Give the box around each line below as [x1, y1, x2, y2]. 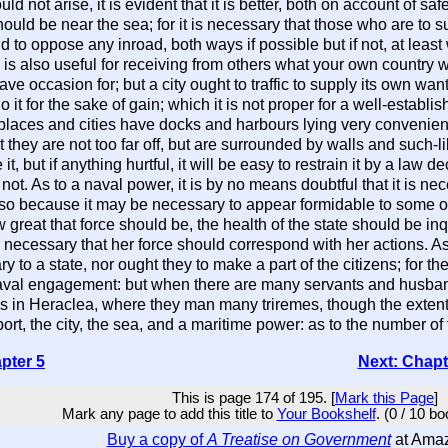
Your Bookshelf [276, 406, 376, 422]
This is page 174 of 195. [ [172, 390, 335, 406]
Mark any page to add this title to [61, 406, 277, 422]
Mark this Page [335, 390, 434, 406]
